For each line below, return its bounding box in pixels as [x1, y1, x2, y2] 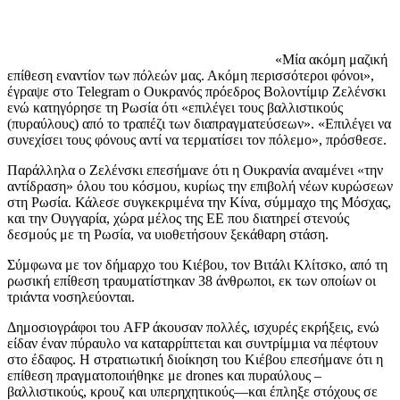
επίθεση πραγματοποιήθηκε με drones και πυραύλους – [7, 367, 321, 383]
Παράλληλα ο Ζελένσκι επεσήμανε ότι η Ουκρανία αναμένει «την [7, 162, 383, 178]
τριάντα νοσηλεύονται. [7, 288, 135, 304]
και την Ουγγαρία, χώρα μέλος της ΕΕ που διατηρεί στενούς [7, 210, 349, 226]
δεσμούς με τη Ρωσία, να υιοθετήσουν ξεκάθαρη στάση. [7, 226, 329, 242]
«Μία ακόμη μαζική [275, 51, 387, 67]
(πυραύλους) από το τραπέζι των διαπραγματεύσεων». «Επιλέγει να [7, 115, 391, 131]
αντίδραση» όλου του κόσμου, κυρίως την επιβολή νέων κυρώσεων [7, 178, 393, 194]
